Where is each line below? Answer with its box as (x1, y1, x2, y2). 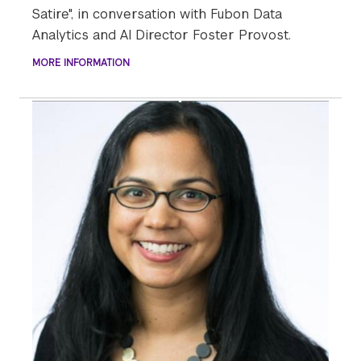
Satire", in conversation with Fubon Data (32, 6, 282, 23)
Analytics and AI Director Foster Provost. (32, 27, 295, 44)
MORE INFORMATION (32, 56, 130, 70)
